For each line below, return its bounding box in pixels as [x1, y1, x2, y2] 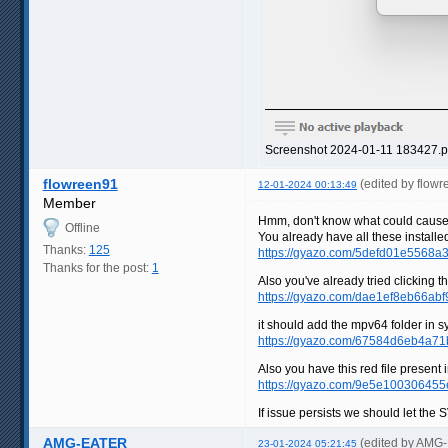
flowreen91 [42, 175, 118, 192]
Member [42, 194, 96, 211]
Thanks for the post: [42, 260, 152, 275]
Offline [64, 220, 100, 235]
